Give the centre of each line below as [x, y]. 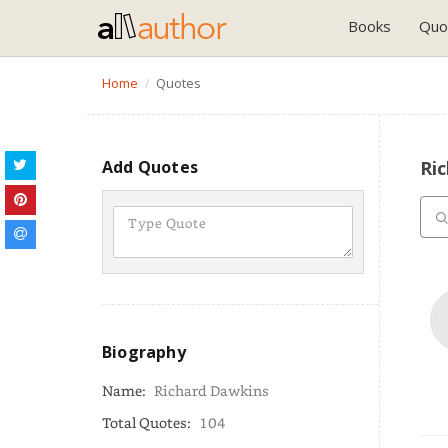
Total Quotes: [148, 422]
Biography [144, 352]
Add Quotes [150, 167]
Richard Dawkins [211, 390]
